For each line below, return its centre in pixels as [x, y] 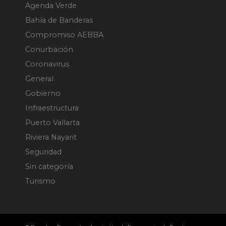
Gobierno [43, 94]
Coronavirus [47, 64]
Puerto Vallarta [52, 123]
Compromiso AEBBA [64, 35]
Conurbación [49, 50]
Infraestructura [52, 108]
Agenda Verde [51, 6]
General [39, 79]
